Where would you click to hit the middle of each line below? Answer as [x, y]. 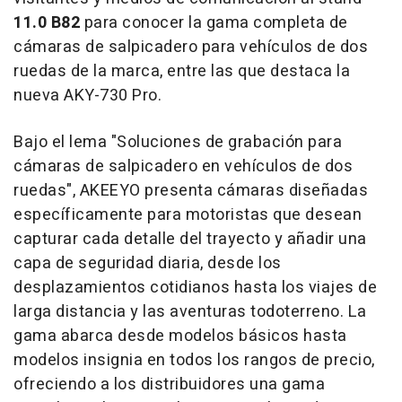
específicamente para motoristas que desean [188, 215]
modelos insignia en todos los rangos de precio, [194, 360]
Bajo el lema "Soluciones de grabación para [178, 142]
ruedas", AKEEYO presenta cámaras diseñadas [191, 191]
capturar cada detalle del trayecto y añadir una [190, 239]
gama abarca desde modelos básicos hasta [180, 336]
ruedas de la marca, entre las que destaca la [182, 71]
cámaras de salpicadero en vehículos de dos [183, 166]
